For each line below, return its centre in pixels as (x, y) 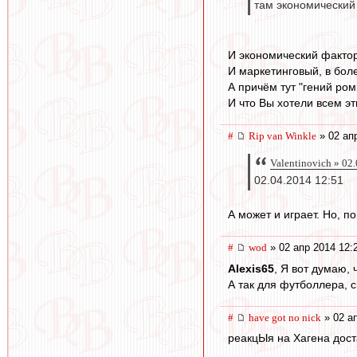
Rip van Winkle (282, 135)
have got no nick (285, 317)
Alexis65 (251, 268)
